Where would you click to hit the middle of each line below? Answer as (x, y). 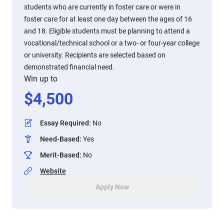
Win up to (41, 79)
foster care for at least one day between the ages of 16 (108, 19)
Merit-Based (60, 155)
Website (53, 171)
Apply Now (112, 187)
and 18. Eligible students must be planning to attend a (107, 31)
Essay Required (64, 123)
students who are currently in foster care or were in (102, 7)
